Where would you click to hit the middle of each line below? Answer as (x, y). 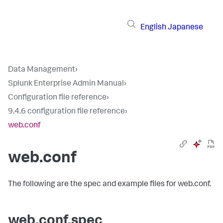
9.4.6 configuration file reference (66, 112)
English (153, 28)
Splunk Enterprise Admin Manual (66, 84)
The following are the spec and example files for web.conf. (110, 185)
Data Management (42, 70)
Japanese (185, 28)
